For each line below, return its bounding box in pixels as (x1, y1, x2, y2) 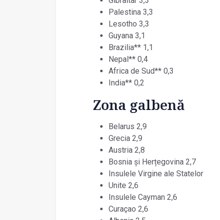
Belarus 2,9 (108, 121, 147, 131)
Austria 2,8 (108, 145, 145, 155)
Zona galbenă (92, 95, 185, 114)
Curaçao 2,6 (108, 204, 148, 214)
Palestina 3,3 (108, 7, 153, 17)
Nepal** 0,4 (108, 54, 148, 64)
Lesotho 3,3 (108, 19, 149, 28)
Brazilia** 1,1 (108, 42, 153, 52)
